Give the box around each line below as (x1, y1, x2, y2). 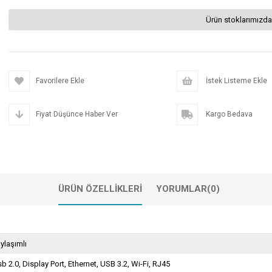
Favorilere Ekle (36, 76, 84, 85)
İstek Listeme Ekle (203, 76, 267, 85)
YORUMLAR (156, 183, 207, 194)
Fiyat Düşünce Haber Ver (36, 110, 118, 118)
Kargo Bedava (203, 110, 253, 118)
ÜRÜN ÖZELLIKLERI (58, 183, 142, 194)
